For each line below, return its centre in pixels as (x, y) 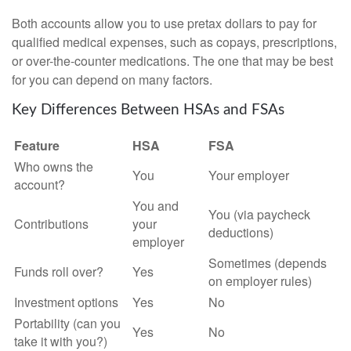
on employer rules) (260, 281)
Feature (37, 146)
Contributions (51, 224)
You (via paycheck (259, 215)
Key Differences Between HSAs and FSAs (148, 110)
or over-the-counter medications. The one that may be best (172, 61)
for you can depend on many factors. (112, 80)
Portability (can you (67, 324)
